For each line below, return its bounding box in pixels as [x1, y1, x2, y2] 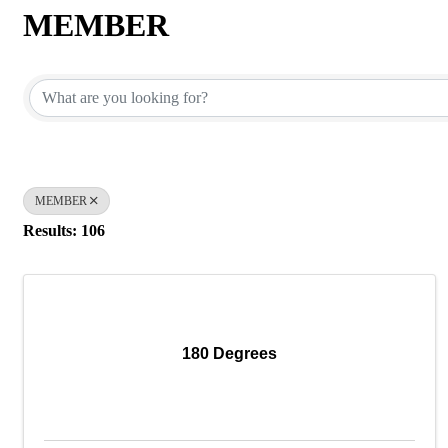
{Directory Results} [22, 42, 285, 78]
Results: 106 [23, 221, 105, 239]
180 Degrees [181, 345, 277, 362]
